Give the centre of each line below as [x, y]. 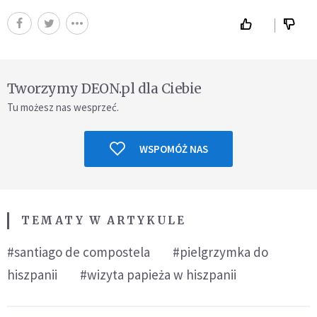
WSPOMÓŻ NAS [173, 149]
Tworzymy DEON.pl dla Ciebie [104, 88]
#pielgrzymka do [220, 252]
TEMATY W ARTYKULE [104, 220]
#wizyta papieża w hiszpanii [158, 274]
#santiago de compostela [79, 252]
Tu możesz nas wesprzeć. [63, 107]
